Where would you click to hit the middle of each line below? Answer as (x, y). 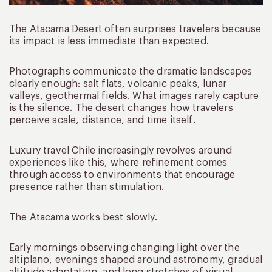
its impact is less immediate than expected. (109, 41)
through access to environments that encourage (122, 175)
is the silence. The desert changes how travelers (121, 108)
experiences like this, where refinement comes (118, 162)
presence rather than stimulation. (87, 187)
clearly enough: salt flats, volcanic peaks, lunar (118, 83)
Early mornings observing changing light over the (124, 247)
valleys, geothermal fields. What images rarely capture (134, 96)
